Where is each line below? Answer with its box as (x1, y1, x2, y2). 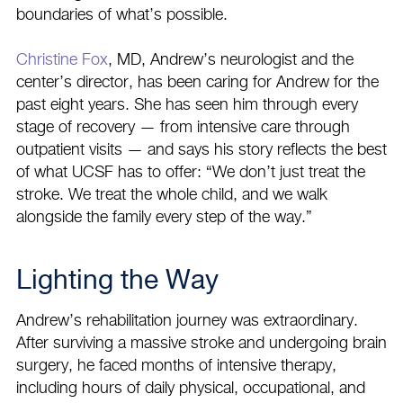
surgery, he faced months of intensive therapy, (16, 357, 336, 374)
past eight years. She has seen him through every (16, 96, 358, 113)
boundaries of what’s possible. (16, 6, 237, 23)
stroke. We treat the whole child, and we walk (16, 186, 327, 203)
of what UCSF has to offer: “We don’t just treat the (16, 164, 365, 181)
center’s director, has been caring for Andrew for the (16, 74, 379, 91)
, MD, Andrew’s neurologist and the (108, 51, 354, 68)
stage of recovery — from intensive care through (16, 119, 350, 136)
